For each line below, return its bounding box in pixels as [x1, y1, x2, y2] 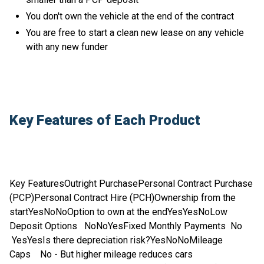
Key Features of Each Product [9, 112, 200, 129]
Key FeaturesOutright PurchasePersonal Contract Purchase [9, 178, 253, 190]
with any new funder [26, 41, 108, 53]
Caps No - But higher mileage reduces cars [9, 249, 193, 260]
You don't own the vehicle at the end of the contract [26, 11, 234, 22]
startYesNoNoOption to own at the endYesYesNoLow [9, 206, 227, 218]
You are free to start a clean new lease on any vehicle [26, 27, 244, 39]
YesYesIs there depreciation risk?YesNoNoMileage [9, 235, 223, 246]
